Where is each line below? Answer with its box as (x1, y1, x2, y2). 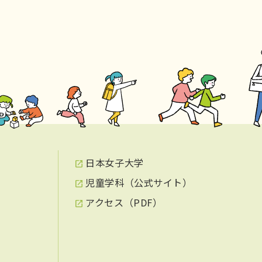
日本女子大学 (85, 155, 144, 170)
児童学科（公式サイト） (85, 175, 192, 189)
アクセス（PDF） (85, 195, 163, 210)
